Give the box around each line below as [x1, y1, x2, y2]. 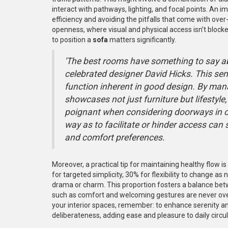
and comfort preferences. [65, 132, 165, 142]
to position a [52, 35, 93, 44]
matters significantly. [108, 35, 176, 44]
